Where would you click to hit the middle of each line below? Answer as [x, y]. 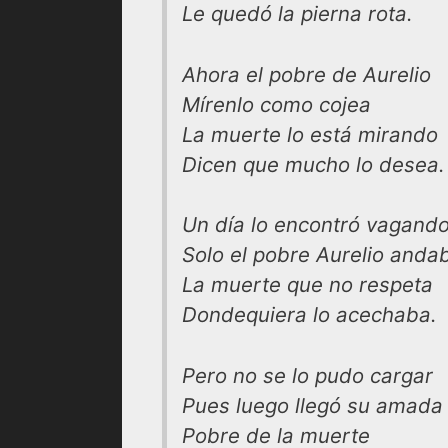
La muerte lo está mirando [310, 134]
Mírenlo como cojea [276, 104]
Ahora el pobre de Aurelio [306, 74]
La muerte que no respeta [307, 285]
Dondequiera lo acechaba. [309, 315]
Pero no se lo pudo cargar [307, 375]
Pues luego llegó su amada [312, 405]
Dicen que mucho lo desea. [313, 164]
